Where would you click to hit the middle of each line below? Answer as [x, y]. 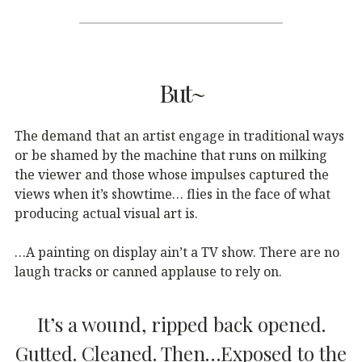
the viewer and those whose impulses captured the [172, 174]
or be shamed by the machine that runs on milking [171, 155]
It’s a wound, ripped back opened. [181, 324]
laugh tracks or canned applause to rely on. [148, 271]
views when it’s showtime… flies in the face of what [173, 194]
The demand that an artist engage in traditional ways [179, 135]
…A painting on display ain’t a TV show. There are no [177, 252]
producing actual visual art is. [106, 213]
